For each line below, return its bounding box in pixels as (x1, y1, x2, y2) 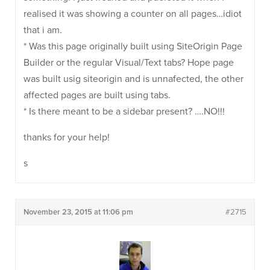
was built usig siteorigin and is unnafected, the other (24, 73, 243, 85)
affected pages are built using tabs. (24, 89, 171, 101)
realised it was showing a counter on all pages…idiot (24, 8, 242, 20)
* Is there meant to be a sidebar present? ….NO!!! (24, 105, 225, 118)
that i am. (24, 24, 62, 36)
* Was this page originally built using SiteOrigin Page (24, 40, 242, 52)
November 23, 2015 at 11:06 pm (24, 207, 133, 217)
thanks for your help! (24, 131, 110, 143)
